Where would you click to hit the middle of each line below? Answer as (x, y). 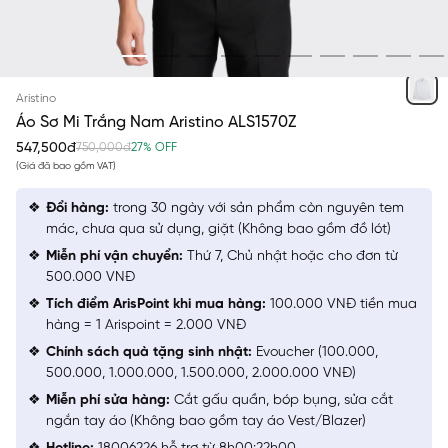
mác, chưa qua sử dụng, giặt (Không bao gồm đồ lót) (218, 229)
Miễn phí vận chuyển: (114, 256)
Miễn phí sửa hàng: (108, 400)
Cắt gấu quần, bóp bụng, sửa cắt (281, 400)
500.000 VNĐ (90, 277)
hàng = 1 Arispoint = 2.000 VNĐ (146, 325)
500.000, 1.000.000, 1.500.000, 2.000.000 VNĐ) (201, 373)
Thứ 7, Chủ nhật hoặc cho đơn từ (290, 256)
